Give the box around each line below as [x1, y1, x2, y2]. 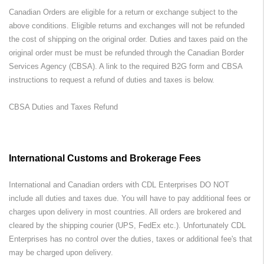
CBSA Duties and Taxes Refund [9, 102, 118, 111]
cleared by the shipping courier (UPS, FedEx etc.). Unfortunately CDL [9, 221, 246, 230]
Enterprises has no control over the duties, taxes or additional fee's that [9, 235, 252, 243]
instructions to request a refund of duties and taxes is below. [9, 75, 214, 84]
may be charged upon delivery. [9, 248, 113, 257]
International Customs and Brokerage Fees [9, 153, 201, 163]
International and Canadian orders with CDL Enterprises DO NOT [9, 180, 229, 189]
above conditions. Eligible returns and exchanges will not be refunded [9, 21, 245, 30]
